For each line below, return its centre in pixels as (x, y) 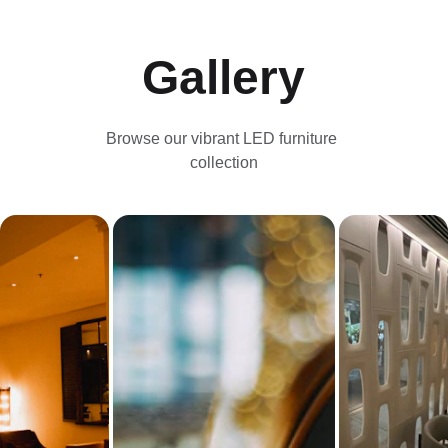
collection (223, 162)
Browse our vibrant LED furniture (224, 138)
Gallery (224, 77)
